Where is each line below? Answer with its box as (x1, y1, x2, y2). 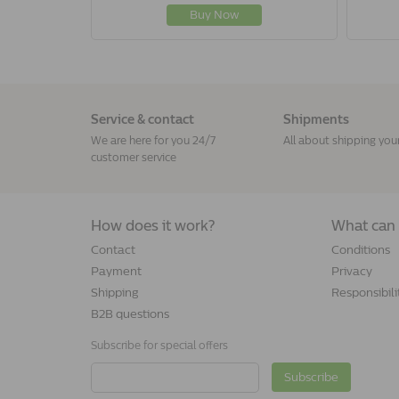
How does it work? (91, 216, 215, 234)
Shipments (282, 111, 349, 127)
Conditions (330, 242, 390, 256)
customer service (91, 151, 176, 164)
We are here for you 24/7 (91, 134, 216, 147)
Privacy (330, 264, 372, 278)
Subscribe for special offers (91, 339, 228, 353)
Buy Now (190, 8, 239, 21)
